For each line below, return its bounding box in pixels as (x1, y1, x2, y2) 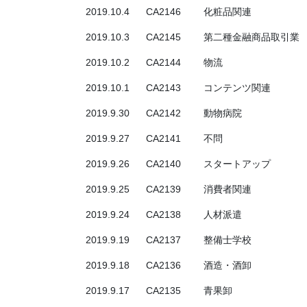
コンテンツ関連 (204, 82, 271, 94)
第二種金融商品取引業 (204, 32, 299, 43)
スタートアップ (204, 158, 271, 170)
